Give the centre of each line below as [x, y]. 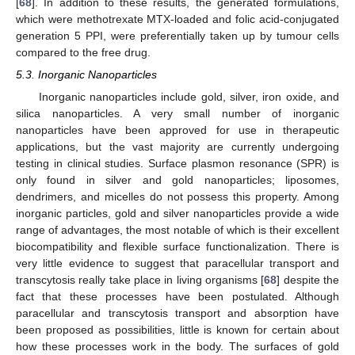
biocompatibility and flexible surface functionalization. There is [177, 247]
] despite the [308, 280]
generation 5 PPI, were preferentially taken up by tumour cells [177, 35]
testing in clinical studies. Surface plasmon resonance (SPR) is [177, 164]
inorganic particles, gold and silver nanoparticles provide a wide [177, 214]
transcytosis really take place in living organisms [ [140, 280]
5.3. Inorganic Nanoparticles [86, 75]
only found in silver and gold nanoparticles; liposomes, [177, 180]
